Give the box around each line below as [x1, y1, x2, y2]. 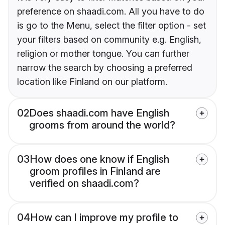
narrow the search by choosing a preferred [17, 62, 192, 73]
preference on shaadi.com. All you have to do [17, 6, 204, 17]
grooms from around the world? [29, 119, 175, 131]
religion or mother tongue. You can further [17, 48, 189, 59]
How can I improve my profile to [30, 211, 178, 223]
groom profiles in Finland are [30, 165, 161, 177]
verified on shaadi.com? [30, 177, 139, 189]
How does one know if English [30, 153, 169, 165]
